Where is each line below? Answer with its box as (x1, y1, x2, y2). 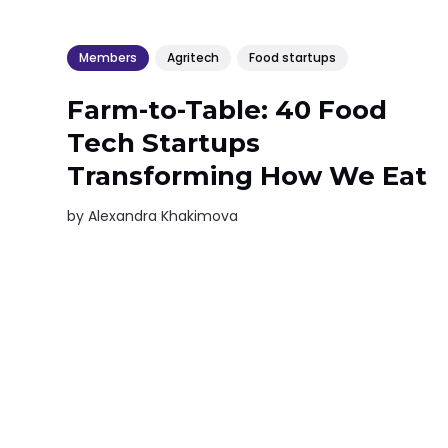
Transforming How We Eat (67, 159, 428, 192)
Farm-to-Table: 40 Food (67, 93, 388, 126)
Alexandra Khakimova (88, 205, 239, 226)
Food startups (249, 49, 337, 67)
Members (79, 49, 138, 67)
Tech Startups (67, 126, 261, 159)
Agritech (167, 49, 220, 67)
